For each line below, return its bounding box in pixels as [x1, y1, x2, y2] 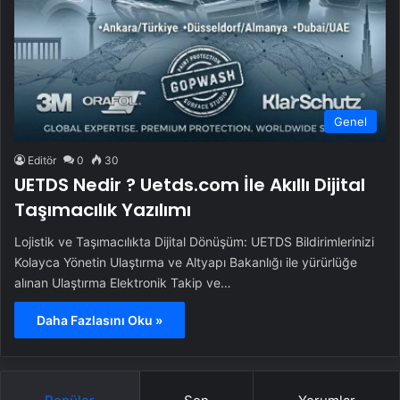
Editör [28, 153, 56, 167]
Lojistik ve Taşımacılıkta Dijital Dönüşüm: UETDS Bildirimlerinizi [14, 233, 374, 249]
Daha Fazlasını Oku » [37, 312, 162, 328]
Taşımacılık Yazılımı [14, 196, 191, 222]
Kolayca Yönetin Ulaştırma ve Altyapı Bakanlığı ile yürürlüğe [14, 254, 357, 270]
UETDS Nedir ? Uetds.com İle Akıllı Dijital [14, 171, 365, 197]
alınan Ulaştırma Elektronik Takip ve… [14, 274, 231, 290]
